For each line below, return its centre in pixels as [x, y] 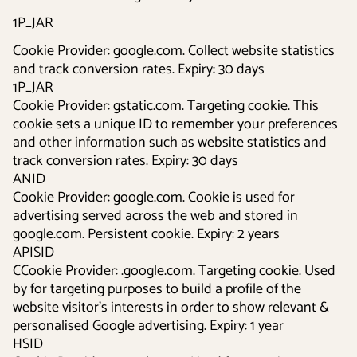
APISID [33, 253]
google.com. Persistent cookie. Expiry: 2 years [146, 234]
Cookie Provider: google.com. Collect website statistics [174, 51]
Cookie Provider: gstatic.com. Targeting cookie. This [166, 106]
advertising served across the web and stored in [155, 216]
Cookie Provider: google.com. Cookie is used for [154, 198]
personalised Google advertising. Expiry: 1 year [148, 326]
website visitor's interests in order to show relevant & [171, 308]
